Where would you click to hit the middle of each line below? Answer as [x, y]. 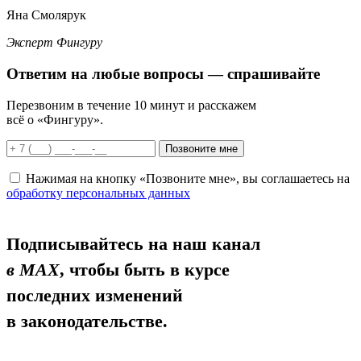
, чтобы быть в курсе [145, 269]
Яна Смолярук [46, 15]
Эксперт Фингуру [54, 43]
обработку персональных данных [98, 193]
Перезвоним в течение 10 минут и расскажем [131, 105]
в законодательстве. [87, 321]
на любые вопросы [139, 74]
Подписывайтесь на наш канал [133, 243]
